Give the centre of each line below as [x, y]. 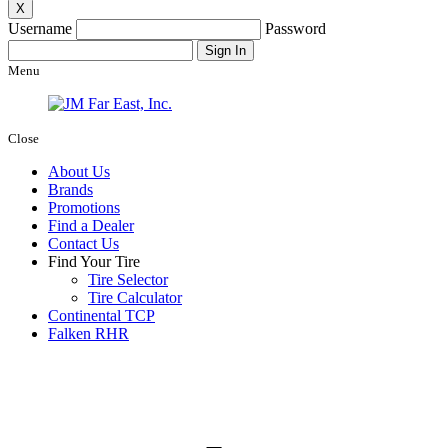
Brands [70, 190]
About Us [79, 172]
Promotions [84, 208]
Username [40, 29]
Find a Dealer [91, 226]
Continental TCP [101, 316]
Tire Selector [128, 280]
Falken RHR [88, 334]
